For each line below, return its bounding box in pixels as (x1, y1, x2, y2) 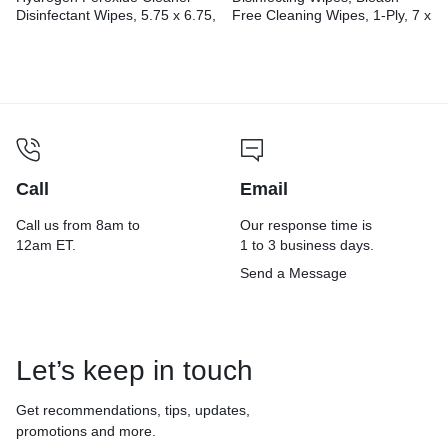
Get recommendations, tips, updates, (16, 401, 250, 418)
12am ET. (16, 236, 76, 253)
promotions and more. (16, 422, 156, 439)
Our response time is (240, 216, 372, 233)
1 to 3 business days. (240, 236, 374, 253)
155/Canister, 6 (16, 42, 112, 59)
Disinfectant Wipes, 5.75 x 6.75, (16, 6, 216, 23)
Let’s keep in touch (16, 354, 253, 386)
